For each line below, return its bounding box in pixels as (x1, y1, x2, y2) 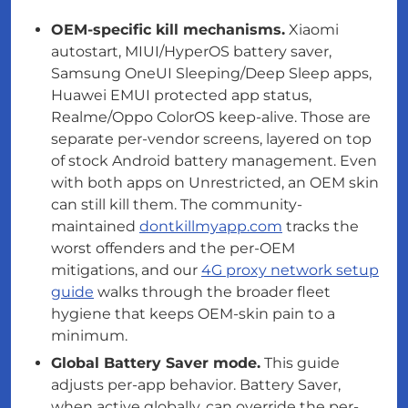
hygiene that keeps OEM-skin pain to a (51, 305, 335, 323)
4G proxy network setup (201, 261, 379, 280)
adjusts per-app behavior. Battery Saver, (51, 376, 341, 394)
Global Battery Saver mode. (51, 354, 260, 372)
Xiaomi (285, 21, 339, 39)
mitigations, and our (51, 261, 201, 280)
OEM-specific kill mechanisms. (51, 21, 285, 39)
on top (323, 130, 372, 148)
